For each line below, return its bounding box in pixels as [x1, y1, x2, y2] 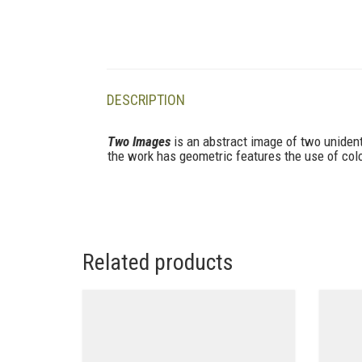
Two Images [107, 133, 170, 149]
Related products [82, 249, 234, 276]
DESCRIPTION [107, 90, 185, 108]
